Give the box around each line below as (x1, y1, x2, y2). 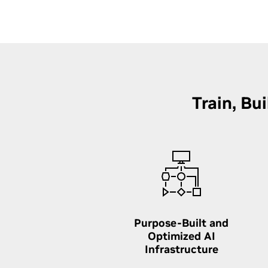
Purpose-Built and (134, 216, 229, 230)
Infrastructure (144, 242, 218, 256)
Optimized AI (147, 229, 215, 243)
